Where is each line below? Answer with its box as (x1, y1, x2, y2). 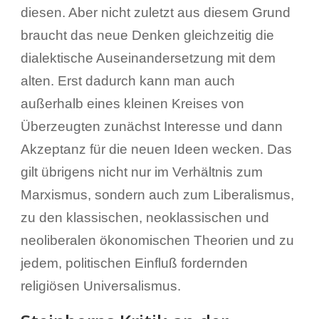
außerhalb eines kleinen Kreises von (20, 95, 244, 111)
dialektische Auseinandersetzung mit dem (20, 50, 276, 66)
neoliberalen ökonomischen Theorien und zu (20, 232, 294, 248)
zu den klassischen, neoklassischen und (20, 209, 269, 225)
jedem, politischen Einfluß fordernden (20, 255, 248, 271)
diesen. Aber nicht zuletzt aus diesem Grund (20, 4, 291, 20)
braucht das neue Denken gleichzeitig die (20, 27, 274, 43)
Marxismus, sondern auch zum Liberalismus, (20, 187, 294, 202)
